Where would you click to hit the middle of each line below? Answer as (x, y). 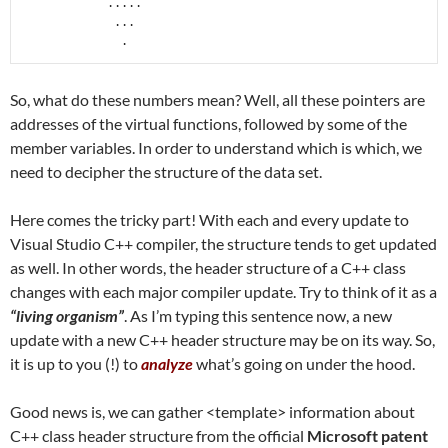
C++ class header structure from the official (158, 435)
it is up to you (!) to (75, 363)
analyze (167, 363)
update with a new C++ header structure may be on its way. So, (222, 339)
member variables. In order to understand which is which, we (216, 147)
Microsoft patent (367, 435)
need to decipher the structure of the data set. (166, 171)
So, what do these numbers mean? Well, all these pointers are (217, 99)
